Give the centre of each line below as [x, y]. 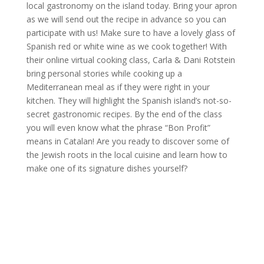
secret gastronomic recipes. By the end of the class [124, 114]
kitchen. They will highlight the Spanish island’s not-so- [129, 100]
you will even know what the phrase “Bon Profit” [118, 128]
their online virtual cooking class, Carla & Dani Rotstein [131, 60]
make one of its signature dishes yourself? [107, 168]
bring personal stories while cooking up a [104, 73]
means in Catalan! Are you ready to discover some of [128, 141]
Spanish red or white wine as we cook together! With [126, 46]
